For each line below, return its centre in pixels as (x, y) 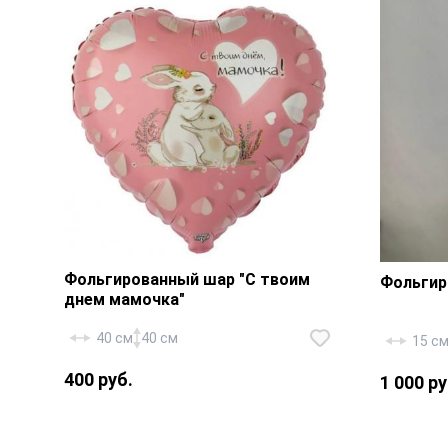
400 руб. (98, 379)
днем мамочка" (124, 299)
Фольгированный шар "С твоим (187, 279)
